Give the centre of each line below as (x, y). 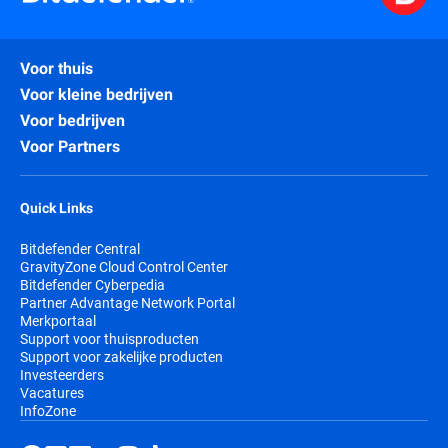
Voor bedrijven (72, 120)
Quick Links (56, 207)
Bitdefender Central (80, 248)
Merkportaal (58, 320)
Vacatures (52, 392)
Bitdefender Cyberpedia (92, 284)
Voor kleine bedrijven (96, 94)
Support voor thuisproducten (109, 338)
